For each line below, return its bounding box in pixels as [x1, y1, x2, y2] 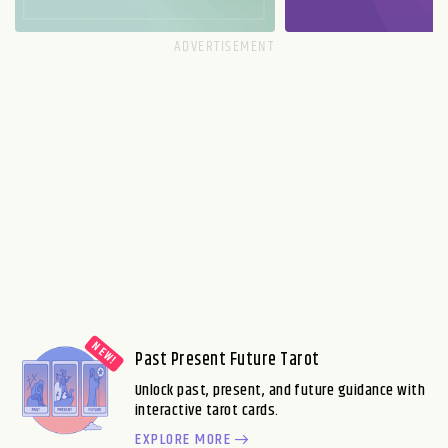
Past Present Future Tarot [135, 346, 320, 374]
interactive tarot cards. [135, 398, 279, 423]
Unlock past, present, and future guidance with [135, 378, 426, 403]
